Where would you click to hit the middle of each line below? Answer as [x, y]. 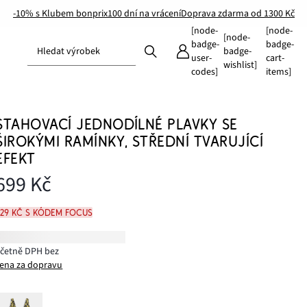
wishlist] [240, 65]
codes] [204, 72]
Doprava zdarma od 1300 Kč [238, 13]
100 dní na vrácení [144, 13]
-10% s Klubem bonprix [60, 13]
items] [278, 72]
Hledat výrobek [69, 51]
